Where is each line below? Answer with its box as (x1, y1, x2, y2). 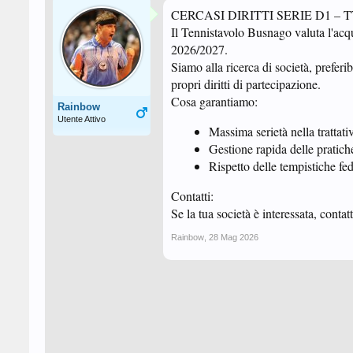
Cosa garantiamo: (171, 93, 258, 110)
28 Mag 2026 (209, 232, 258, 242)
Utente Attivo (58, 114, 106, 124)
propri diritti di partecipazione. (171, 76, 321, 92)
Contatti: (171, 188, 214, 204)
